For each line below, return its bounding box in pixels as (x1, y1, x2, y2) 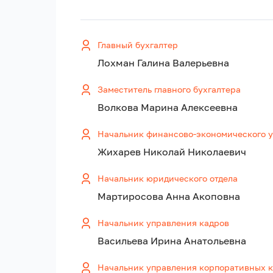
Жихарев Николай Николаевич (97, 146, 246, 158)
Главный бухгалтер (97, 40, 178, 51)
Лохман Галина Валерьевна (97, 57, 229, 69)
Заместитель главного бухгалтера (97, 84, 241, 95)
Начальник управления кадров (97, 218, 229, 229)
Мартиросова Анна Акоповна (97, 190, 240, 203)
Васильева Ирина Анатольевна (97, 235, 246, 247)
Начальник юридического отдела (97, 173, 238, 184)
